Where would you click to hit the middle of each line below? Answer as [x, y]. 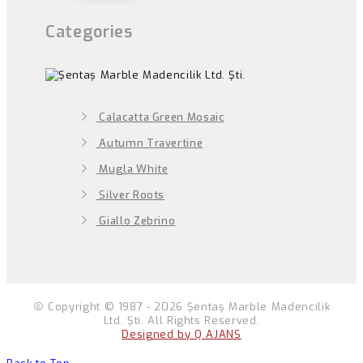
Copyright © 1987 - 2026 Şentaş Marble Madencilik [187, 306]
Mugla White [132, 169]
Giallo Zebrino [136, 221]
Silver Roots [130, 195]
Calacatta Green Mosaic [160, 117]
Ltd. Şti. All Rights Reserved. [181, 320]
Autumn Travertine [149, 143]
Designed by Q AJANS [181, 334]
